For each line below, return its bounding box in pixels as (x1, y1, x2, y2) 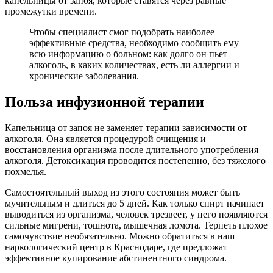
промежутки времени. (5, 6, 97, 17)
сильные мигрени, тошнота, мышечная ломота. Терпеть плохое (5, 219, 268, 230)
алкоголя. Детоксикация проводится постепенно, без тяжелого (5, 155, 266, 166)
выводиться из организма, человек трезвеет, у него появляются (5, 208, 268, 219)
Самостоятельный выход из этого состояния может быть (5, 186, 240, 197)
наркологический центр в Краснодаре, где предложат (5, 241, 227, 252)
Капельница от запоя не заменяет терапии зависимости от (5, 122, 247, 133)
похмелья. (5, 166, 46, 177)
